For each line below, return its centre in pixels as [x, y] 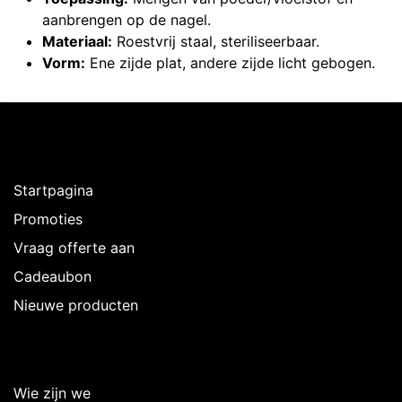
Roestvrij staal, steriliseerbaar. [216, 42]
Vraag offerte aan [74, 248]
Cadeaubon [52, 277]
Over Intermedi [83, 360]
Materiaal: [77, 42]
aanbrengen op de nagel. [127, 20]
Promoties [48, 219]
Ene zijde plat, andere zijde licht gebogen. [230, 63]
